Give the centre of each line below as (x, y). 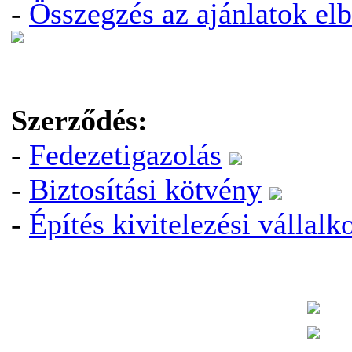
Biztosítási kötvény (145, 189)
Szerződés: (79, 120)
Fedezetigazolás (125, 155)
